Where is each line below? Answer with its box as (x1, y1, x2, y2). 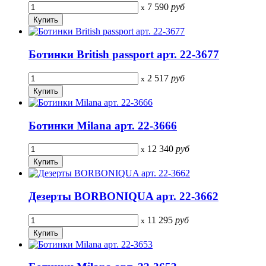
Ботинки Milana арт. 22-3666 (28, 119, 177, 132)
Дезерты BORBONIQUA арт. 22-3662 (28, 190, 218, 203)
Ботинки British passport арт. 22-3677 (28, 48, 219, 61)
